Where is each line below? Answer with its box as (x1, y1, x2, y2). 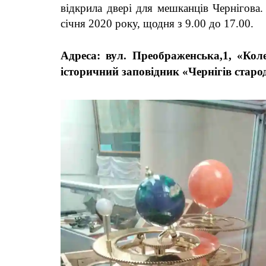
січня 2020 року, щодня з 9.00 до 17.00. (61, 17, 254, 30)
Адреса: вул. (61, 49, 132, 62)
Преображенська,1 (132, 49, 229, 62)
